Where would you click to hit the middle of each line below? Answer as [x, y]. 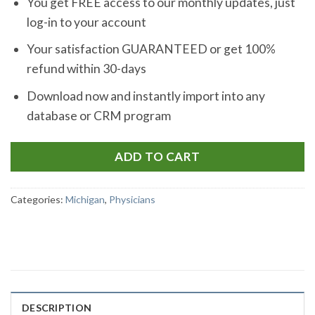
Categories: [38, 200]
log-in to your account [86, 22]
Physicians [132, 200]
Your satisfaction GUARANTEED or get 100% [151, 49]
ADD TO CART [157, 156]
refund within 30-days [86, 69]
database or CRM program [98, 115]
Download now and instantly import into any [146, 96]
